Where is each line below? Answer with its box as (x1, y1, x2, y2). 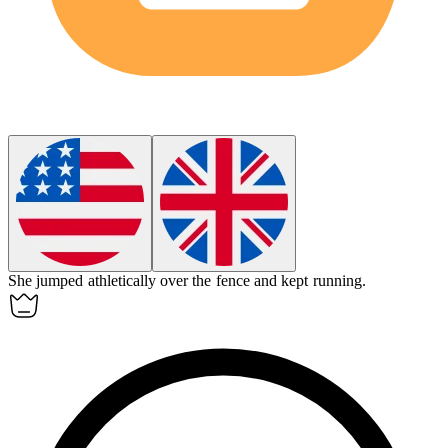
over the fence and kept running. (159, 272, 366, 290)
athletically (87, 272, 156, 290)
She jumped (8, 272, 88, 290)
